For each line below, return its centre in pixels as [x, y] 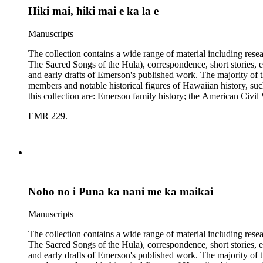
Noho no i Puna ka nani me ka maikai [121, 191]
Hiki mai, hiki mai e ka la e [93, 11]
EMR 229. [48, 116]
